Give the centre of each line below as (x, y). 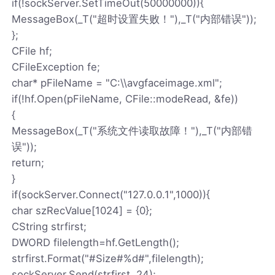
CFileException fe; (56, 67)
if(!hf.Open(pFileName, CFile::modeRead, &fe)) (125, 99)
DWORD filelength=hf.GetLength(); (96, 242)
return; (28, 162)
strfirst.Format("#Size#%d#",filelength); (108, 258)
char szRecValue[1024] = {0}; (82, 210)
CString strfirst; (49, 226)
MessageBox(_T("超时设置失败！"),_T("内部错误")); (134, 19)
